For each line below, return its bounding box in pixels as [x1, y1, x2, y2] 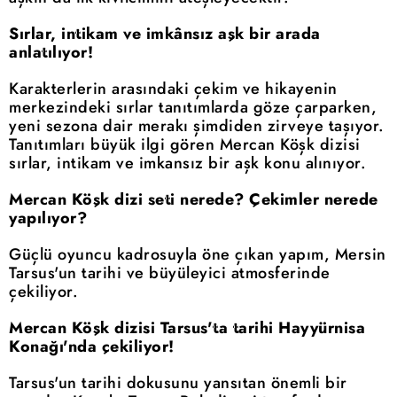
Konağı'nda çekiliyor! [9, 335, 175, 359]
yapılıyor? [9, 206, 87, 230]
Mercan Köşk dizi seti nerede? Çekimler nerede [9, 188, 378, 212]
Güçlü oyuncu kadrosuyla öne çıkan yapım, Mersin [9, 243, 386, 267]
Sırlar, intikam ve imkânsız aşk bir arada [9, 22, 321, 46]
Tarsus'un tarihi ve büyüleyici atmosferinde [9, 261, 331, 285]
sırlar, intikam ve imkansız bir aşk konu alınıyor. [9, 152, 366, 175]
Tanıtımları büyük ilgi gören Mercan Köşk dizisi [9, 133, 361, 157]
